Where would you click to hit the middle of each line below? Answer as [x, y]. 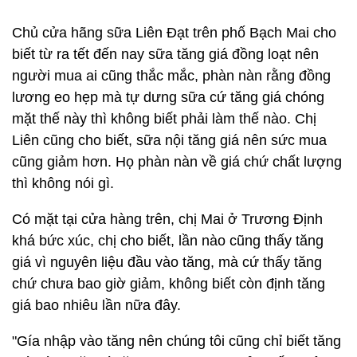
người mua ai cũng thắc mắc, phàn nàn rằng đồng [171, 76]
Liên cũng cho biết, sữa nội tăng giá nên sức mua [169, 140]
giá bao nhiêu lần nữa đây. [96, 305]
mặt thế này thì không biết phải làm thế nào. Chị [164, 119]
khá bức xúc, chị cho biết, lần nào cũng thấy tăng [168, 241]
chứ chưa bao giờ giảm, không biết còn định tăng [169, 284]
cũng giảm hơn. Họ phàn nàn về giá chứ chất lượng [177, 162]
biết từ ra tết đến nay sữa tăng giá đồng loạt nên [165, 54]
